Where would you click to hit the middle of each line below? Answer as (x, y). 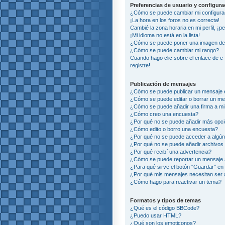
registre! (140, 65)
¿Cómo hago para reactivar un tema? (176, 182)
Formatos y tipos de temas (165, 200)
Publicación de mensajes (163, 84)
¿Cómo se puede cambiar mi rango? (175, 50)
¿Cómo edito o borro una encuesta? (174, 129)
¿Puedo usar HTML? (156, 215)
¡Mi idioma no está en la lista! (165, 35)
